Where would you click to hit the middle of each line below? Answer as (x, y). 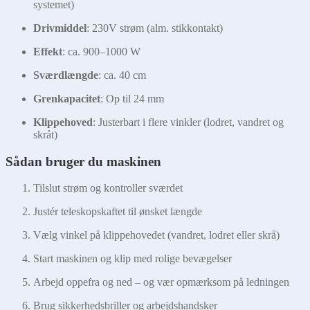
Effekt (48, 51)
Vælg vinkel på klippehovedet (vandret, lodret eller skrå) (156, 235)
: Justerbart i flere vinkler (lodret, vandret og (188, 122)
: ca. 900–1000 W (101, 51)
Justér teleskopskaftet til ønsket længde (118, 212)
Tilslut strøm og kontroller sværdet (108, 188)
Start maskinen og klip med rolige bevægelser (133, 259)
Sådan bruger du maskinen (83, 161)
